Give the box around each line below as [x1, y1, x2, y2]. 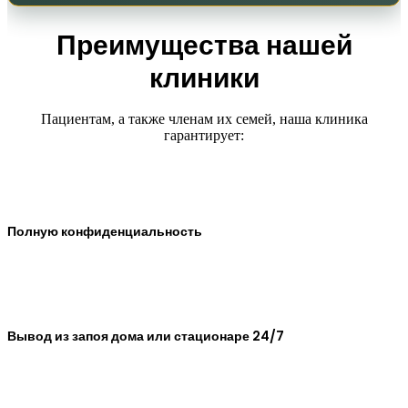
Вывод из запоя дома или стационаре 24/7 [7, 327, 284, 346]
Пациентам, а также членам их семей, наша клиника [40, 110, 368, 127]
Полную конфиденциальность [7, 222, 202, 241]
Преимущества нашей [56, 25, 352, 65]
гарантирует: [164, 127, 244, 143]
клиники [148, 58, 260, 97]
